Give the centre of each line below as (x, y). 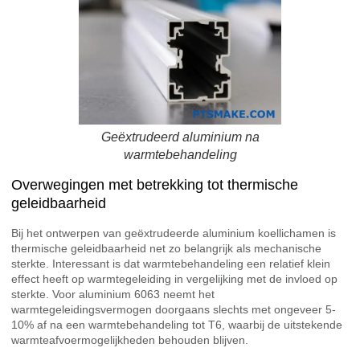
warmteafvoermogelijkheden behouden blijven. (130, 340)
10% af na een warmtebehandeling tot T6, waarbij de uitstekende (177, 324)
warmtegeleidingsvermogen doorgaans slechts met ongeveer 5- (174, 309)
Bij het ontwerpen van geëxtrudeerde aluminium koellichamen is (174, 233)
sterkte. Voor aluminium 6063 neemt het (113, 294)
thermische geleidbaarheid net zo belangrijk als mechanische (166, 248)
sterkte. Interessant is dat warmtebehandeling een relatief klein (171, 263)
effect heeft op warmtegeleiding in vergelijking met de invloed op (174, 278)
